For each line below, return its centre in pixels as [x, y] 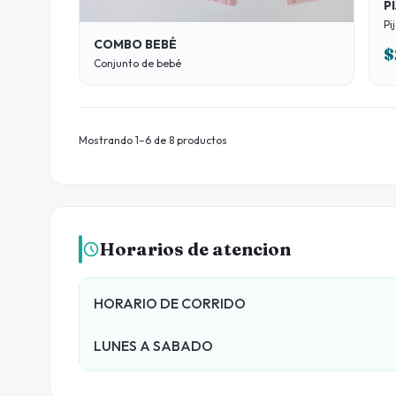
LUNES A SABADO [153, 346]
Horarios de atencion [195, 249]
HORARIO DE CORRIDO [170, 304]
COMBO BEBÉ [135, 45]
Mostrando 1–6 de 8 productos [153, 141]
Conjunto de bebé [137, 64]
